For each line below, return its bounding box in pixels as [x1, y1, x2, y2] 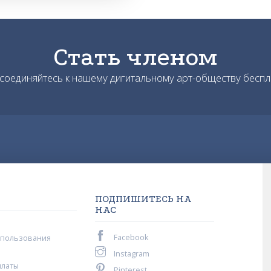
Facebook [112, 232, 149, 243]
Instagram [112, 248, 150, 259]
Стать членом [53, 42, 218, 71]
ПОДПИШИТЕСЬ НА [95, 193, 192, 204]
